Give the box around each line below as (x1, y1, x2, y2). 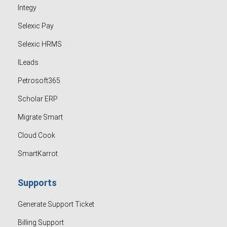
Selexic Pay (18, 22, 54, 30)
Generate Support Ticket (18, 200, 94, 208)
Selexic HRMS (18, 40, 62, 48)
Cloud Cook (18, 131, 55, 139)
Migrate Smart (18, 113, 63, 121)
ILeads (18, 58, 39, 66)
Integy (18, 4, 36, 12)
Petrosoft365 (18, 77, 60, 85)
